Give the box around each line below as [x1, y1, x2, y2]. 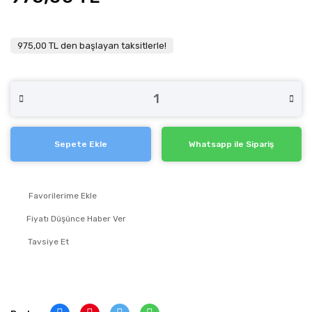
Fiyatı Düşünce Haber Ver [26, 214, 126, 224]
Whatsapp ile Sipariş [189, 139, 274, 149]
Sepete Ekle [54, 139, 107, 149]
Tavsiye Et [28, 237, 69, 247]
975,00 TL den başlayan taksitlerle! [17, 40, 166, 51]
